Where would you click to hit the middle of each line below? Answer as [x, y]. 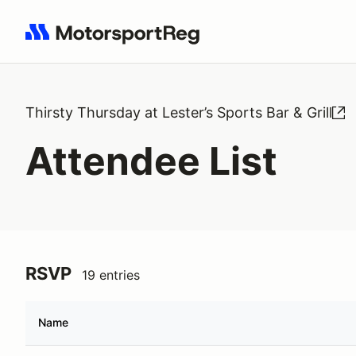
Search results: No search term [117, 41]
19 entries [111, 275]
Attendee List [151, 161]
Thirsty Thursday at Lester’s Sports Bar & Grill [179, 112]
